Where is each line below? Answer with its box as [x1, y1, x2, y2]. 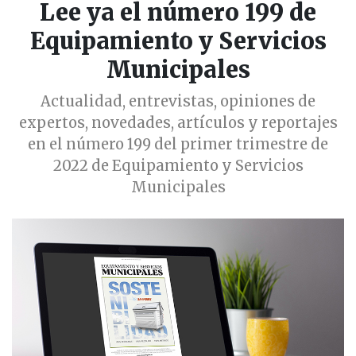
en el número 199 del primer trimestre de [28, 135, 328, 154]
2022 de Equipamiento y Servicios [52, 157, 304, 176]
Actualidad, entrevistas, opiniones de [41, 92, 315, 111]
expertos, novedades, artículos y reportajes [18, 114, 338, 133]
